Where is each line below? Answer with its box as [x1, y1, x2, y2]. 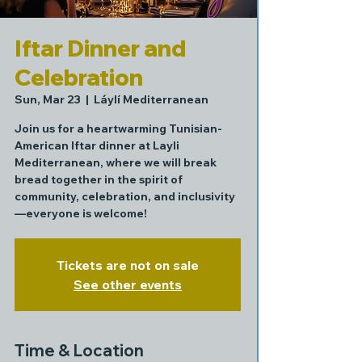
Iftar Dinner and [15, 34, 186, 62]
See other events [74, 276, 182, 293]
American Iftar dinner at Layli [15, 138, 179, 153]
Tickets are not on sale [57, 257, 199, 273]
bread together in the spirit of [15, 172, 183, 187]
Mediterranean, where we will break [15, 155, 217, 170]
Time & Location [15, 340, 144, 360]
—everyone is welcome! [15, 206, 147, 221]
